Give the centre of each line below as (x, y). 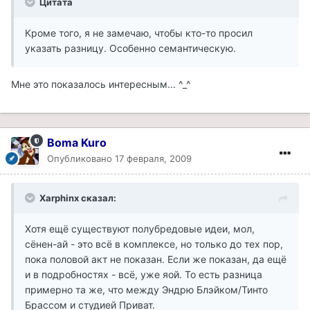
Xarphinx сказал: (78, 198)
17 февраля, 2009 (153, 159)
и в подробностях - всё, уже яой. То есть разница (144, 275)
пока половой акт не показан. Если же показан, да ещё (156, 259)
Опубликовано (81, 159)
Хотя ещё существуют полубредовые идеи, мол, (140, 229)
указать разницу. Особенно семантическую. (130, 48)
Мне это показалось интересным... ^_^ (101, 84)
